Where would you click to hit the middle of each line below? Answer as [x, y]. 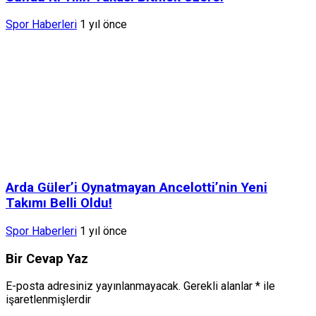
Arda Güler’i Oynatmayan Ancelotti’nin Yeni [136, 188]
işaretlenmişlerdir [48, 300]
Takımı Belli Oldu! [59, 203]
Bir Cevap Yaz [47, 259]
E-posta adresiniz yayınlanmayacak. [93, 286]
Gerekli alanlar [219, 286]
